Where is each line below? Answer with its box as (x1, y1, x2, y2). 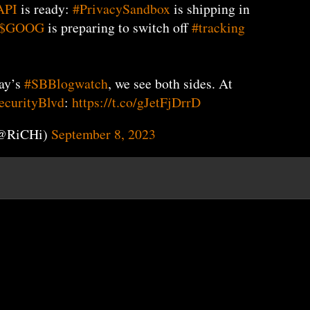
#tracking (192, 17, 245, 37)
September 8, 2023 (51, 125, 156, 144)
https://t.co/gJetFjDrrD (72, 92, 201, 111)
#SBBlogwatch (24, 73, 108, 93)
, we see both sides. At (108, 73, 232, 93)
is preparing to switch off (44, 17, 192, 37)
